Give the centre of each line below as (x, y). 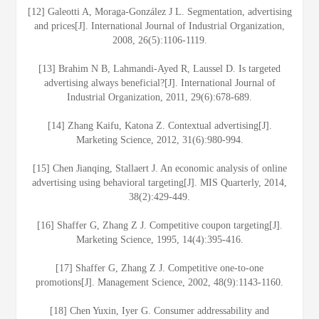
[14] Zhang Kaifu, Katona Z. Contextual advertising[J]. (159, 126)
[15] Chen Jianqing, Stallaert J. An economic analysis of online (159, 168)
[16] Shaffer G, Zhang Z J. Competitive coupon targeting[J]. (159, 225)
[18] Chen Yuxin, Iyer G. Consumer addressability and (159, 311)
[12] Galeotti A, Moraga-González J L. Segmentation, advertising (159, 12)
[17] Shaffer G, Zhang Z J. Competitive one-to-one (159, 268)
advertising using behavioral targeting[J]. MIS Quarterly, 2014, (159, 183)
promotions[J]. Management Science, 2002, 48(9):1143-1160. (159, 282)
